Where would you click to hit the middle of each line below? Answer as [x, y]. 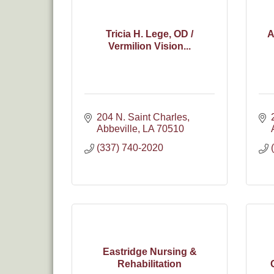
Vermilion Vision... [150, 46]
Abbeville [117, 129]
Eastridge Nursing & [150, 251]
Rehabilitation [150, 264]
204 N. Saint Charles [142, 117]
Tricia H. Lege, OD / [150, 34]
